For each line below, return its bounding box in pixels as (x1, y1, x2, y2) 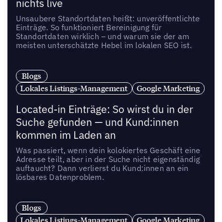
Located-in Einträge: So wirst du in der (15, 103, 193, 116)
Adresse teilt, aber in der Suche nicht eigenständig (15, 154, 200, 165)
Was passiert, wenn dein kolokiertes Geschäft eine (15, 145, 201, 156)
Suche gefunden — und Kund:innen (15, 115, 179, 129)
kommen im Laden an (15, 128, 116, 142)
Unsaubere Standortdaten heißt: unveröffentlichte (15, 13, 200, 24)
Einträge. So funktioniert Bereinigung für (15, 22, 162, 33)
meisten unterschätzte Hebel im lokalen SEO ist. (15, 40, 192, 51)
